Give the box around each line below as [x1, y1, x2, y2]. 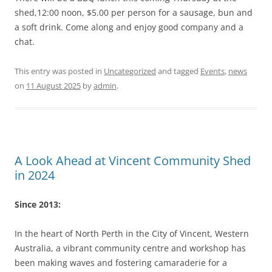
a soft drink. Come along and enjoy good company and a [15, 21, 243, 33]
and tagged [156, 65, 200, 76]
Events [200, 65, 225, 76]
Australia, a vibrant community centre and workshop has [15, 242, 246, 254]
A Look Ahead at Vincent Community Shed [15, 152, 251, 169]
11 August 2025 [26, 80, 81, 91]
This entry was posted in [15, 65, 104, 76]
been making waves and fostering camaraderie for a [15, 256, 227, 268]
